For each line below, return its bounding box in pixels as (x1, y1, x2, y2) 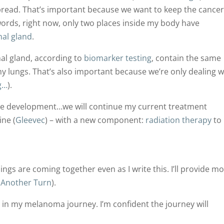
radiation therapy (145, 114, 212, 125)
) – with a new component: (45, 114, 146, 125)
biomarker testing (84, 52, 152, 63)
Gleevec (15, 114, 45, 125)
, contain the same (151, 52, 221, 63)
